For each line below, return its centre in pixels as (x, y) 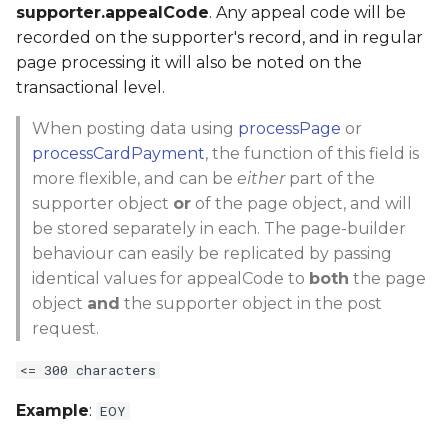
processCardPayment (118, 153)
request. (65, 328)
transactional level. (90, 87)
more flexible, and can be (134, 178)
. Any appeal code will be (307, 12)
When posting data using (135, 128)
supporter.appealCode (112, 12)
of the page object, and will (301, 203)
